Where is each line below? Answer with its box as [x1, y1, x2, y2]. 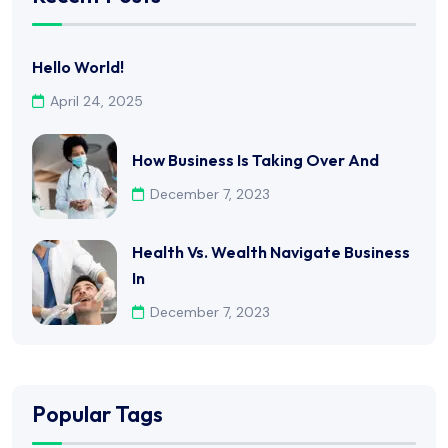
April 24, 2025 [50, 92, 143, 111]
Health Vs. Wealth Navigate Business [132, 242, 410, 263]
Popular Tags [32, 399, 163, 428]
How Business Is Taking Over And [132, 149, 379, 170]
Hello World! [32, 57, 124, 78]
